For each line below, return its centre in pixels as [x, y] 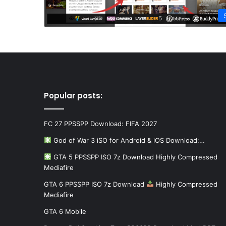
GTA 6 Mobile [65, 211]
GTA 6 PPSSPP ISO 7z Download [95, 184]
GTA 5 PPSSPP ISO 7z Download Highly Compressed [134, 157]
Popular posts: [73, 95]
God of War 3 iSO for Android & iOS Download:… [128, 140]
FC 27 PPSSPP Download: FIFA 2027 [100, 123]
